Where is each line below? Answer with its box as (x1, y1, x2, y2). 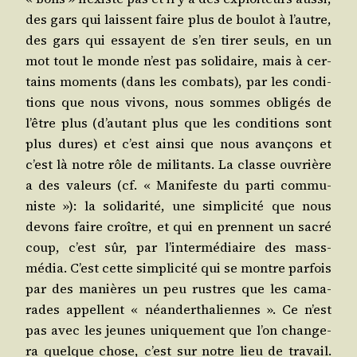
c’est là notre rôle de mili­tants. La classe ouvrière (25, 155, 331, 173)
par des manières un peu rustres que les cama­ (25, 279, 331, 297)
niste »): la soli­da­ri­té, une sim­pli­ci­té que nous (25, 196, 331, 214)
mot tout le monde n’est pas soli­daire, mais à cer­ (25, 51, 331, 69)
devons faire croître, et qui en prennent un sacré (25, 217, 331, 235)
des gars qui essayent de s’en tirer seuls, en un (25, 30, 331, 49)
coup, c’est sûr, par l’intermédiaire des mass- (25, 237, 331, 256)
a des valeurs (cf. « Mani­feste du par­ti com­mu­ (25, 175, 331, 194)
